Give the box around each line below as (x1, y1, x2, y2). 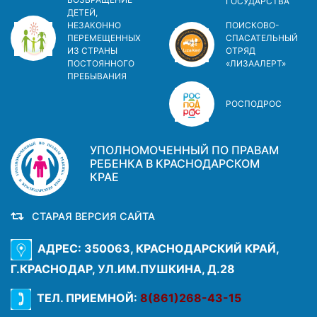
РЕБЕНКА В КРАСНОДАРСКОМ (90, 156, 260, 171)
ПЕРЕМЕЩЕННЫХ (67, 32, 141, 43)
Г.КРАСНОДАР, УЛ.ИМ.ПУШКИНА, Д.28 (11, 261, 235, 276)
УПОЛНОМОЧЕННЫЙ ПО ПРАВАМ (90, 143, 279, 158)
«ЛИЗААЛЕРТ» (226, 57, 286, 69)
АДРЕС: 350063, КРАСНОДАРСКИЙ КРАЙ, (32, 241, 279, 255)
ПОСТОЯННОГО (67, 57, 134, 69)
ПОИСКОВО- (226, 19, 279, 30)
